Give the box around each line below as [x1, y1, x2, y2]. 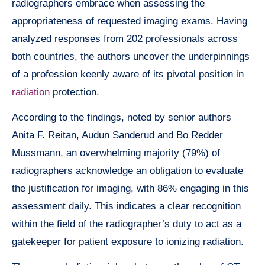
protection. [50, 86, 99, 98]
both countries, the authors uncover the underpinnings [12, 50, 250, 62]
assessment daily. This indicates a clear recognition [12, 200, 241, 212]
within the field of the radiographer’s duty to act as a [12, 218, 241, 230]
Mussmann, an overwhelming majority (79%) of [12, 147, 220, 159]
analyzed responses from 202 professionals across [12, 33, 238, 44]
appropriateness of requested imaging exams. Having [12, 15, 247, 27]
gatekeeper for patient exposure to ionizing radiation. [12, 235, 244, 247]
